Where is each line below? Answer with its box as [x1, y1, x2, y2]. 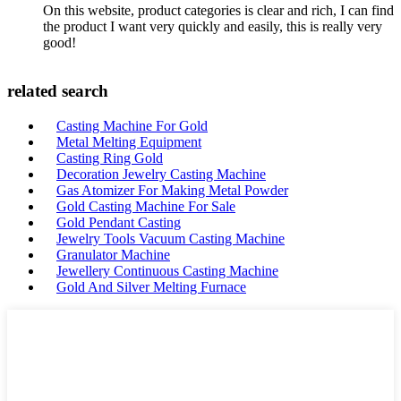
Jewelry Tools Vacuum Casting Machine [56, 230, 285, 246]
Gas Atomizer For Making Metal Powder [56, 182, 288, 198]
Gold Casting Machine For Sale [56, 198, 235, 214]
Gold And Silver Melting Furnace [56, 278, 246, 294]
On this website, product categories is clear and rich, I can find [43, 3, 394, 19]
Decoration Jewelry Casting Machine [56, 166, 266, 182]
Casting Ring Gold [56, 149, 163, 166]
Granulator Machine [56, 246, 170, 262]
